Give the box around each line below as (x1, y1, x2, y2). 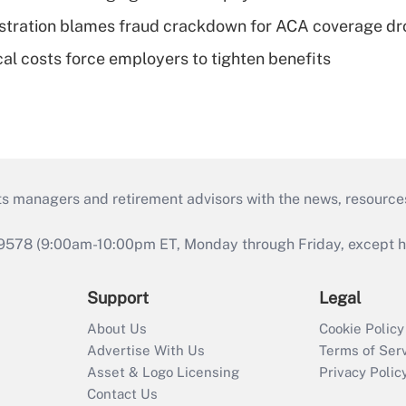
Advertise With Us (87, 342, 205, 358)
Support (87, 287, 149, 307)
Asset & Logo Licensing (87, 363, 239, 380)
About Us (87, 320, 147, 336)
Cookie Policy (319, 320, 404, 336)
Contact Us (87, 385, 158, 401)
